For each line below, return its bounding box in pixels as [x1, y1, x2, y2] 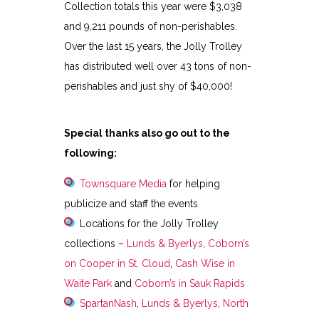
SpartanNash [79, 298, 137, 310]
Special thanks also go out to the [63, 127, 230, 140]
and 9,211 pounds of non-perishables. [63, 21, 237, 33]
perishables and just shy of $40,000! [63, 80, 232, 93]
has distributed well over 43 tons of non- [63, 61, 251, 73]
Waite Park [63, 278, 112, 290]
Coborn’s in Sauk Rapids [134, 278, 245, 290]
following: [63, 147, 117, 159]
